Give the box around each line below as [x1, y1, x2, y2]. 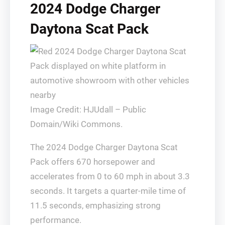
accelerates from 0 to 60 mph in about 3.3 [30, 171, 190, 181]
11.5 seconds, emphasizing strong [30, 200, 161, 210]
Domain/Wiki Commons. [30, 119, 123, 129]
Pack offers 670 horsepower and [30, 156, 155, 167]
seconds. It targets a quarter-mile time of [30, 185, 186, 196]
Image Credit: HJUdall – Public [30, 104, 146, 115]
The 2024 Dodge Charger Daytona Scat [30, 142, 178, 152]
